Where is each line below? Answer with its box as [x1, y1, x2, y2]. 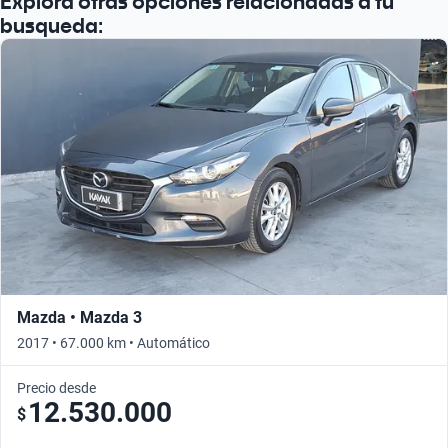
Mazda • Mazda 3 [17, 307, 142, 327]
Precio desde [17, 379, 96, 396]
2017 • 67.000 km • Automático [17, 334, 210, 351]
